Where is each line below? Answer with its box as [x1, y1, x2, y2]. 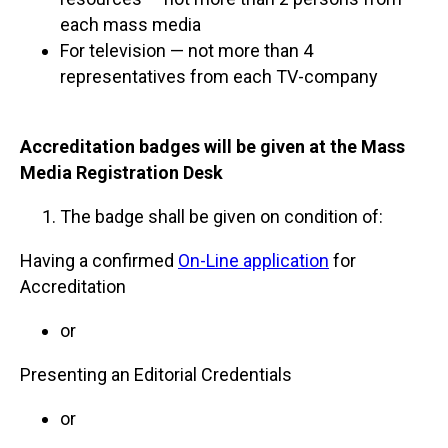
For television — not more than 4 [60, 39, 313, 61]
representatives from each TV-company [60, 65, 378, 87]
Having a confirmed [20, 249, 178, 271]
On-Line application [178, 249, 329, 271]
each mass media [60, 13, 201, 35]
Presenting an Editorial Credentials [20, 363, 292, 385]
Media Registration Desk [20, 161, 223, 183]
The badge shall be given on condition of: [60, 205, 383, 227]
